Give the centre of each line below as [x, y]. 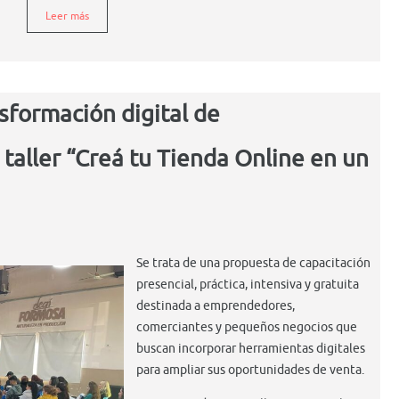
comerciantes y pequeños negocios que [247, 327]
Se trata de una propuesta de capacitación [253, 263]
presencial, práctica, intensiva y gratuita [248, 284]
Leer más [67, 16]
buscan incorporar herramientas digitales [251, 348]
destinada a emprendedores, [216, 305]
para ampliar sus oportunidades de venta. [250, 370]
